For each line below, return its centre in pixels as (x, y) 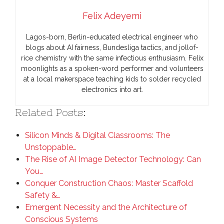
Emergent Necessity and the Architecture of (106, 207)
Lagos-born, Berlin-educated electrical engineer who (112, 37)
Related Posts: (50, 112)
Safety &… (43, 195)
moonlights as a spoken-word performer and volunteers (112, 68)
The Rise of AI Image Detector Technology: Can (113, 159)
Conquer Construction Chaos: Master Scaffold (109, 183)
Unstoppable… (51, 147)
